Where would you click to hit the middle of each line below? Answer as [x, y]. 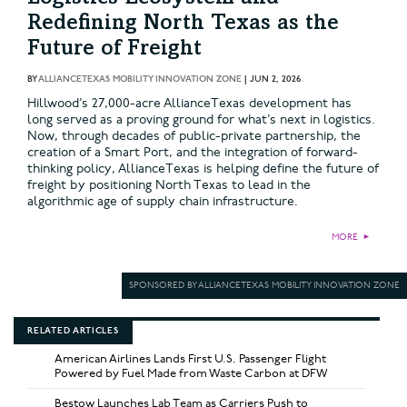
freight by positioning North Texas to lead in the [169, 184]
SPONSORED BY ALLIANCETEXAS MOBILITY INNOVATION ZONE [264, 285]
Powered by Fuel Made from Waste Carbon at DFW [191, 373]
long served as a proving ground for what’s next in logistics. [201, 119]
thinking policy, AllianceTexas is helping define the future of [203, 168]
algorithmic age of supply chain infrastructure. [163, 201]
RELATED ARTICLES [73, 330]
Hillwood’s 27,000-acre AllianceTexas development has [189, 103]
